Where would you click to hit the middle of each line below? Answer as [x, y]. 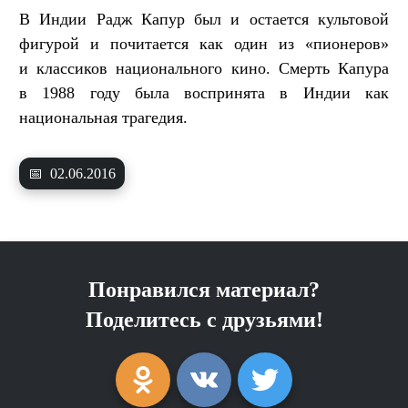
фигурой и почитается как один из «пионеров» [204, 44]
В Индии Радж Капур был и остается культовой [204, 20]
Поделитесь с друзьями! [204, 320]
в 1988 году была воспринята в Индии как [204, 93]
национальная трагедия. [103, 118]
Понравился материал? [204, 290]
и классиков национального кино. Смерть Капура [204, 69]
